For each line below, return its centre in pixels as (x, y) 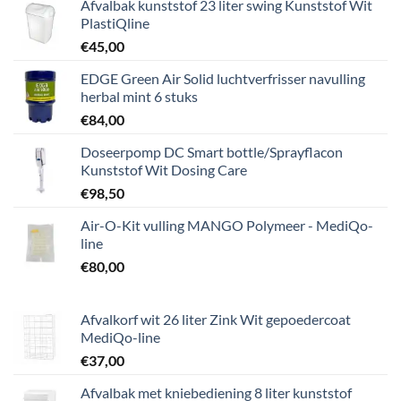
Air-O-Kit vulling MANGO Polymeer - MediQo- (227, 225)
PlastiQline (115, 23)
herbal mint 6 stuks (139, 96)
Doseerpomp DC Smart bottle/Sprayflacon (212, 152)
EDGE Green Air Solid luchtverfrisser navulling (223, 78)
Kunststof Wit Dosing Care (164, 170)
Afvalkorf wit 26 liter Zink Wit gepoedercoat (216, 319)
